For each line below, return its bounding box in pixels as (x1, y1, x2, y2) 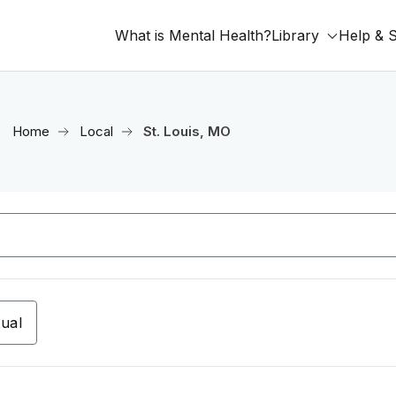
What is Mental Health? (115, 27, 271, 44)
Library (271, 27, 319, 44)
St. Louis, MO (142, 123, 231, 140)
